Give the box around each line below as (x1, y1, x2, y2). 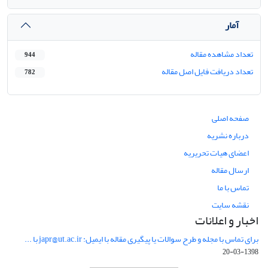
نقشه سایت (212, 197, 249, 213)
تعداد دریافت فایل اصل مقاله (162, 63, 253, 80)
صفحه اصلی (212, 110, 249, 126)
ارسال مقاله (211, 162, 249, 178)
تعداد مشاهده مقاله (190, 46, 253, 62)
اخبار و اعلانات (195, 209, 258, 232)
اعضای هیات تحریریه (184, 145, 249, 161)
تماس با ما (217, 179, 249, 196)
